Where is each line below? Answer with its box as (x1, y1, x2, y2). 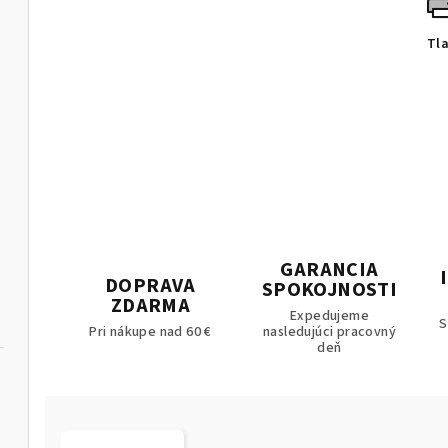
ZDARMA (110, 291, 191, 320)
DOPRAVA (105, 271, 196, 300)
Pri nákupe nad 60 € (89, 321, 212, 342)
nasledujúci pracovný (262, 321, 396, 342)
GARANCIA (280, 255, 379, 284)
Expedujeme (289, 305, 369, 326)
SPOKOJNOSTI (261, 275, 398, 304)
